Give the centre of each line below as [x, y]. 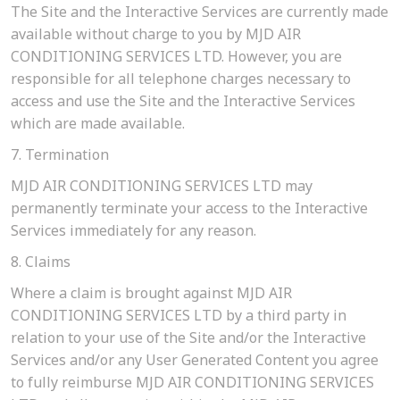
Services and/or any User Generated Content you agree [195, 360]
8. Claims [41, 262]
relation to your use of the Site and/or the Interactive [188, 338]
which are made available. [98, 124]
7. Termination [60, 155]
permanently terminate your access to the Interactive [189, 208]
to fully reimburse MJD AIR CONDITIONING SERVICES [192, 383]
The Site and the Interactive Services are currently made [200, 12]
